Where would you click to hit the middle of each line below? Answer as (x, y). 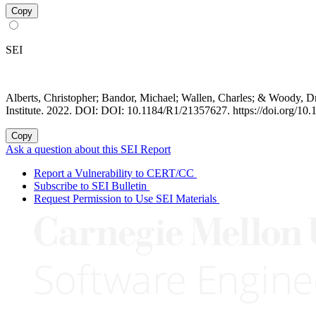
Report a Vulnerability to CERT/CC (114, 174)
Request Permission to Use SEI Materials (125, 199)
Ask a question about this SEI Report (88, 150)
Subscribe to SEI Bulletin (90, 186)
